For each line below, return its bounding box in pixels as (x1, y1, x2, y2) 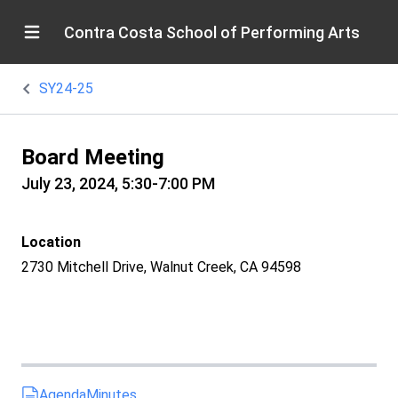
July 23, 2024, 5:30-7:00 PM (21, 174, 215, 193)
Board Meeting (21, 145, 164, 170)
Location (21, 234, 81, 251)
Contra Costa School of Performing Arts (64, 22, 360, 42)
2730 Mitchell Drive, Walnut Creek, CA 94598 (21, 259, 301, 275)
